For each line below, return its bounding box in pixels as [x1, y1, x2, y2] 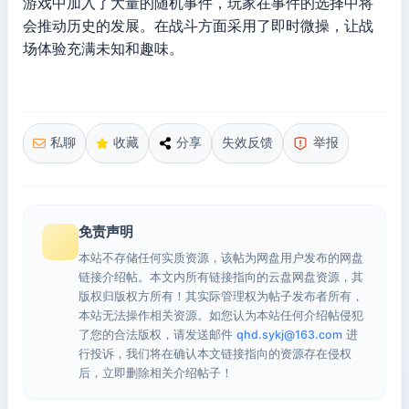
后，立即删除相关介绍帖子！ [79, 365, 233, 380]
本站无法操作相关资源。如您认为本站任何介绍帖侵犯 [79, 308, 363, 322]
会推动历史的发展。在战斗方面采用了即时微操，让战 [23, 16, 373, 35]
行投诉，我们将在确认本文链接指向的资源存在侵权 [79, 346, 351, 361]
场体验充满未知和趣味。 [23, 38, 184, 58]
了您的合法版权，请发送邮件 [79, 327, 236, 341]
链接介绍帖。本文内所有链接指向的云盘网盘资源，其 [79, 269, 363, 284]
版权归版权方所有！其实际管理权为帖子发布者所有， [79, 288, 363, 303]
